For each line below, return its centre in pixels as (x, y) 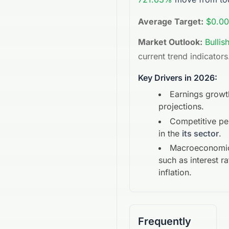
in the (170, 133)
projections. (181, 106)
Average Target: (171, 21)
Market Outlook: (170, 42)
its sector (200, 133)
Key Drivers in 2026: (178, 78)
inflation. (175, 172)
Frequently (165, 221)
